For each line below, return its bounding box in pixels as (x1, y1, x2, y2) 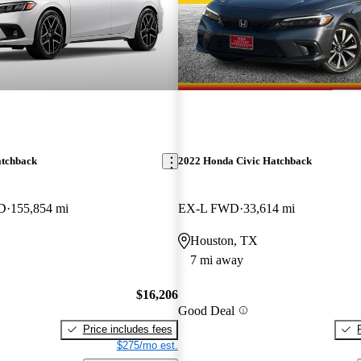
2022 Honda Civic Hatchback (177, 155, 312, 168)
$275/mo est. (116, 338, 178, 351)
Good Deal (177, 303, 234, 317)
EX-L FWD (177, 201, 239, 216)
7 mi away (189, 253, 243, 268)
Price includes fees (82, 322, 172, 335)
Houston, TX (189, 234, 258, 248)
